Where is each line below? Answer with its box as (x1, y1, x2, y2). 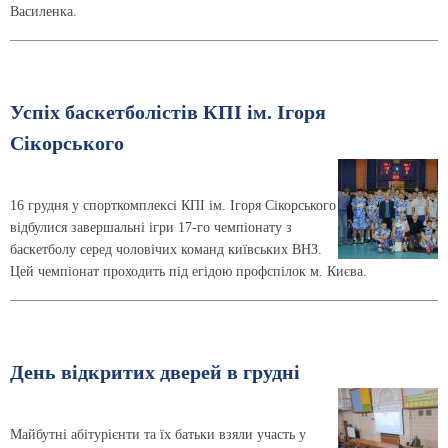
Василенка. (10, 4, 77, 20)
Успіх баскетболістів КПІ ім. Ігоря (10, 101, 326, 123)
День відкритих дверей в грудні (10, 361, 300, 383)
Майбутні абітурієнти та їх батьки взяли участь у (10, 426, 306, 442)
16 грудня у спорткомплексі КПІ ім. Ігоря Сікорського (10, 197, 336, 213)
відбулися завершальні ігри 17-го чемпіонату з (10, 219, 292, 235)
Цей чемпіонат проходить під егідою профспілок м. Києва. (10, 263, 367, 279)
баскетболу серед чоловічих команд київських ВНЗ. (10, 241, 322, 257)
